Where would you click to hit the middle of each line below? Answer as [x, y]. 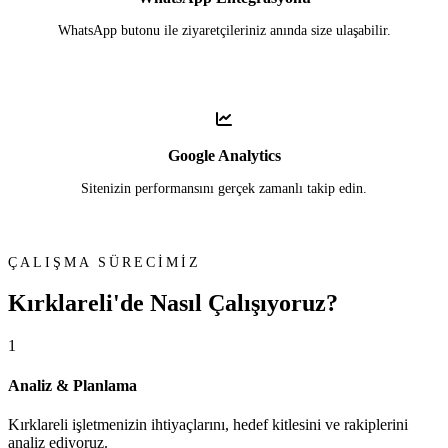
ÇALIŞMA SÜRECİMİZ [104, 262]
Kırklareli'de [79, 303]
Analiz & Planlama [72, 385]
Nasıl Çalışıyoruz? [244, 303]
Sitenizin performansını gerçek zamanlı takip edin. [224, 189]
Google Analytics [224, 155]
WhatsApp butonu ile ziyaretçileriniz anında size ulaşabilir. [224, 31]
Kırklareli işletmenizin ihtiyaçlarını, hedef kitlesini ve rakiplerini [208, 424]
